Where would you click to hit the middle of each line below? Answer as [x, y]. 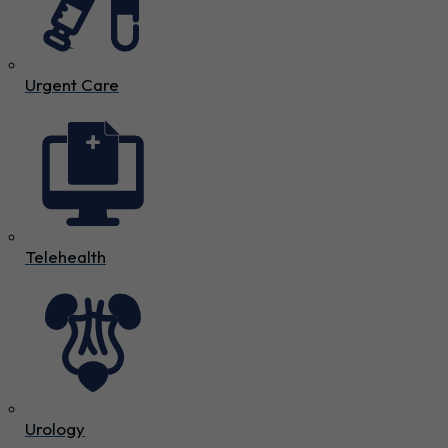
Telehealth [65, 257]
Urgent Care [72, 85]
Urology [55, 429]
